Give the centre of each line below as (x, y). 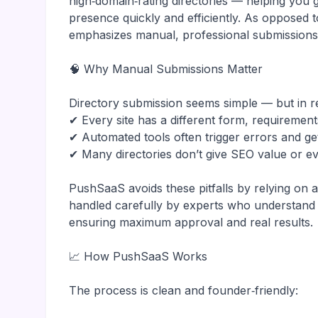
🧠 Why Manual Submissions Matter (166, 69)
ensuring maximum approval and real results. (191, 222)
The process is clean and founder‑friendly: (183, 290)
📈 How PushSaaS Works (138, 256)
